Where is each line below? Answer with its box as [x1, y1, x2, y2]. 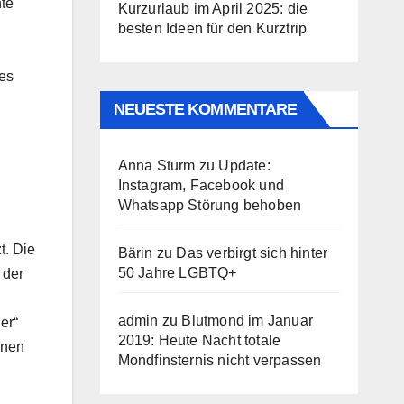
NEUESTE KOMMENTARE [113, 100, 298, 118]
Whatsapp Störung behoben [117, 197, 302, 213]
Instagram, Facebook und [117, 178, 285, 193]
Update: [218, 158, 271, 173]
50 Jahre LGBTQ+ [117, 265, 237, 280]
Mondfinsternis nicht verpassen [117, 353, 322, 368]
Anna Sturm [117, 158, 196, 173]
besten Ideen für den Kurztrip [117, 21, 308, 36]
